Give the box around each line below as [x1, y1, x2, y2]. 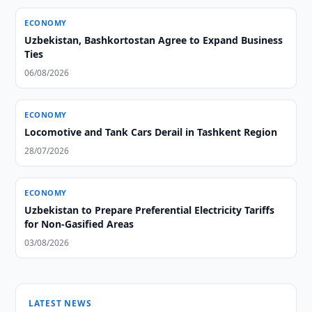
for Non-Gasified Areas [24, 217, 134, 231]
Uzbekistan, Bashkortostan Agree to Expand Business [24, 33, 283, 47]
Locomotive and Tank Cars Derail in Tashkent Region [24, 125, 278, 139]
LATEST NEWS [29, 297, 92, 309]
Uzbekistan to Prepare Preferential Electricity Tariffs [24, 203, 275, 217]
